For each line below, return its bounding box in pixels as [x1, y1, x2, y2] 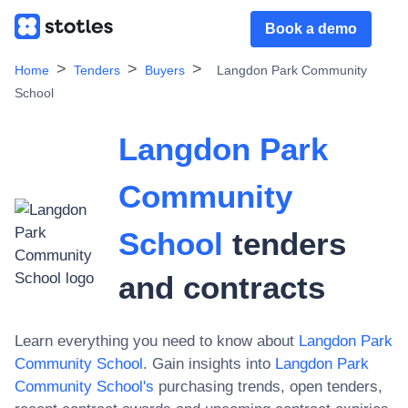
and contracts [117, 270, 325, 305]
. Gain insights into [143, 355, 270, 372]
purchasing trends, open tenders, [154, 378, 382, 395]
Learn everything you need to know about [15, 332, 294, 350]
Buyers [145, 63, 185, 77]
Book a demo [265, 21, 357, 36]
